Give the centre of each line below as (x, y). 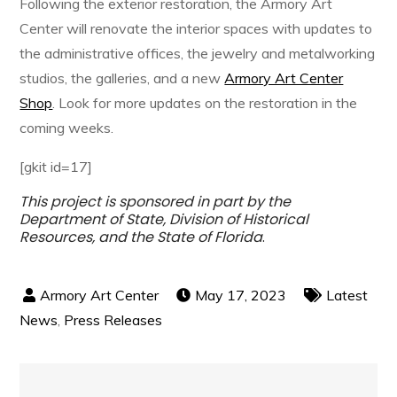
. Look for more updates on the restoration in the (205, 103)
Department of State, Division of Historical (164, 219)
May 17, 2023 (241, 295)
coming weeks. (67, 128)
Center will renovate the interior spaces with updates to (196, 28)
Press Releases (113, 320)
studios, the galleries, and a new (122, 78)
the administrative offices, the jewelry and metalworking (198, 53)
